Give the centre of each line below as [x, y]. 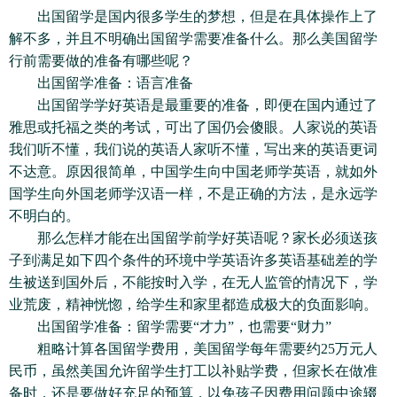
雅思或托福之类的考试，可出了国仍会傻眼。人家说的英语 [193, 127]
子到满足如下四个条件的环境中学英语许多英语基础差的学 [193, 260]
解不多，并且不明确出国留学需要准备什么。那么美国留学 [193, 39]
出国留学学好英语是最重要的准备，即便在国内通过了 [193, 105]
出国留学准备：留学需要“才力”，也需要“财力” [170, 327]
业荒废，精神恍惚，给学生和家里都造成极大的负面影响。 [193, 304]
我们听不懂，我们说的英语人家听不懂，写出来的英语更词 [193, 149]
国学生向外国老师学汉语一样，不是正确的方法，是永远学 [193, 194]
